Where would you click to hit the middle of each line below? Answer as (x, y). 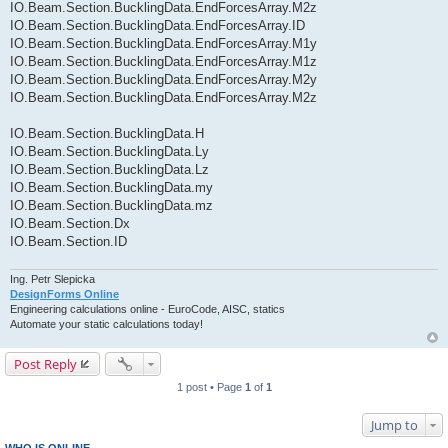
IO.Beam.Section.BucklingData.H (107, 134)
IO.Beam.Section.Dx (70, 224)
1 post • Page (210, 386)
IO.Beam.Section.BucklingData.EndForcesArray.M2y (163, 80)
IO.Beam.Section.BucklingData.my (111, 188)
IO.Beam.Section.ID (68, 242)
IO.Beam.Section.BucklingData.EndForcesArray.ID (157, 26)
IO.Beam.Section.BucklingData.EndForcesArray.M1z (163, 62)
